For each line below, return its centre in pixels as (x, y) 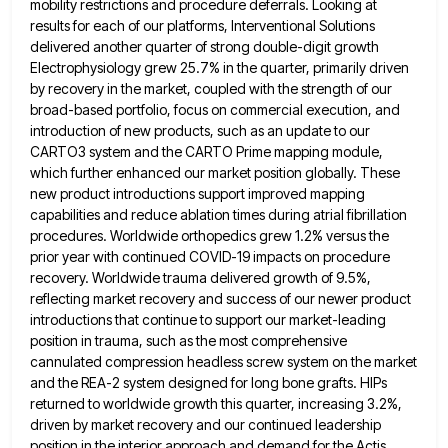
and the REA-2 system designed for (139, 382)
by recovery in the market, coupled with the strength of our (211, 88)
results (50, 25)
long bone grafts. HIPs (319, 382)
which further (71, 172)
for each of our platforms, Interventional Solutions (224, 25)
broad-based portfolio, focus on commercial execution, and (215, 109)
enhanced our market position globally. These (258, 172)
